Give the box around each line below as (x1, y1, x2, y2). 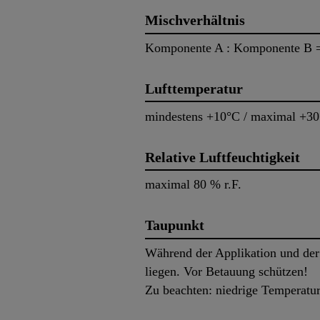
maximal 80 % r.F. (145, 177, 241, 192)
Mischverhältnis (145, 12, 245, 29)
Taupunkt (145, 217, 204, 234)
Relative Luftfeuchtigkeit (145, 149, 300, 165)
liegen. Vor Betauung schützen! (145, 264, 308, 279)
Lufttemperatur (145, 80, 243, 96)
